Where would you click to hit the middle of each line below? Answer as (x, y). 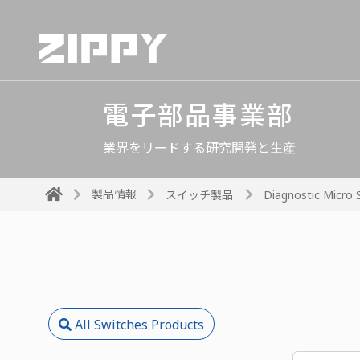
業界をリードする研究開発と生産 (199, 148)
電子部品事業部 (198, 115)
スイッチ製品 (199, 194)
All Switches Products (138, 324)
